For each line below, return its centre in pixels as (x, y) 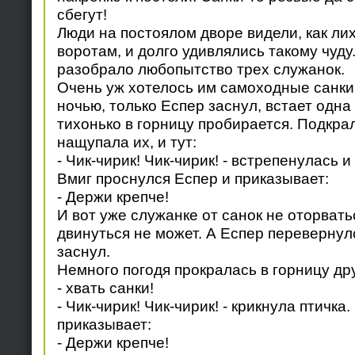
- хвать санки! (105, 288)
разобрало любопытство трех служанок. (200, 69)
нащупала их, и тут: (126, 142)
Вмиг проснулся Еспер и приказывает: (193, 179)
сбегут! (82, 15)
